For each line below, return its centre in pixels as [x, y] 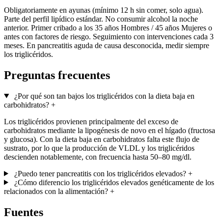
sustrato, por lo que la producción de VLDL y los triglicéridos [99, 148]
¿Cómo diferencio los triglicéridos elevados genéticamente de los [113, 182]
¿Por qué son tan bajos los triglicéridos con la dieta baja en [103, 96]
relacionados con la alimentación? [57, 191]
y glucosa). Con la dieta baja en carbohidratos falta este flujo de [102, 139]
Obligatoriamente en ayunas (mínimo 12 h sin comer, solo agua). [104, 10]
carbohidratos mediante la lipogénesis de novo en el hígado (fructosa [110, 130]
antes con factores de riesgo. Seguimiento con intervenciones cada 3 [109, 36]
